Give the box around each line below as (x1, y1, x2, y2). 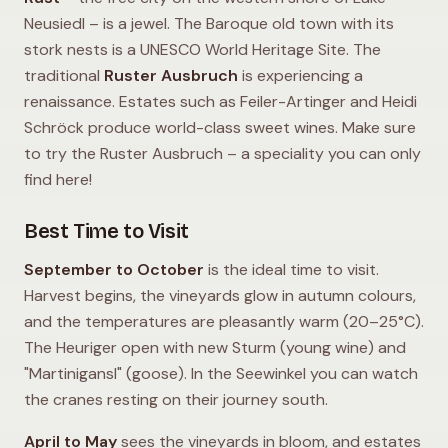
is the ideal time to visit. (204, 258, 379, 280)
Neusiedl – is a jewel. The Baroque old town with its (24, 12, 394, 34)
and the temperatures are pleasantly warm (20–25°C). (24, 310, 424, 332)
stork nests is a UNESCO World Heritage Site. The (24, 38, 381, 60)
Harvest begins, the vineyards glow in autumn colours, (24, 284, 416, 306)
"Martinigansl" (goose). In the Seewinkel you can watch (24, 362, 418, 384)
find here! (24, 168, 92, 190)
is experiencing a (238, 64, 363, 86)
